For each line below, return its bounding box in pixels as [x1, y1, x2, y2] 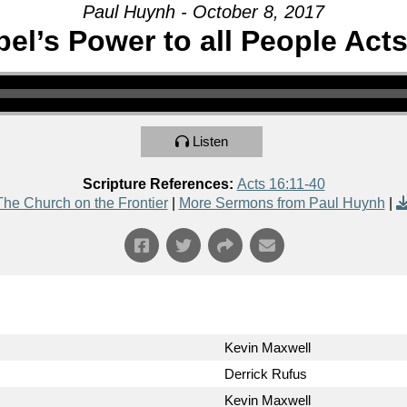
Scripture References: [82, 176, 233, 193]
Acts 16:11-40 [236, 176, 325, 193]
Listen [193, 134, 228, 150]
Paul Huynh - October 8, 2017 [83, 2, 324, 23]
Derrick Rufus [224, 366, 307, 382]
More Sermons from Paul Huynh [178, 195, 385, 212]
